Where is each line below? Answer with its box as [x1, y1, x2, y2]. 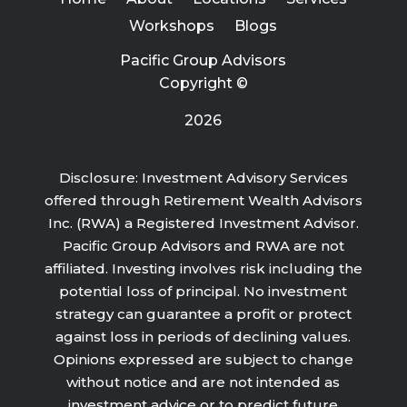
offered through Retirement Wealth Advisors [44, 191, 362, 209]
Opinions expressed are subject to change [53, 350, 353, 368]
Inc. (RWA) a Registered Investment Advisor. [47, 213, 359, 232]
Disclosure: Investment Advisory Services [58, 168, 348, 186]
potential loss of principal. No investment [59, 282, 348, 300]
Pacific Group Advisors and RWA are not [62, 236, 344, 254]
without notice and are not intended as [66, 372, 341, 391]
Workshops [129, 16, 215, 35]
